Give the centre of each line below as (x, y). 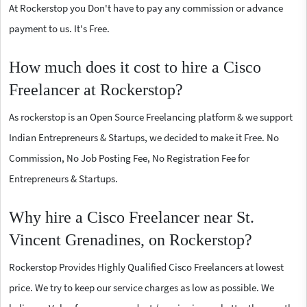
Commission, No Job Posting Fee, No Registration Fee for (129, 158)
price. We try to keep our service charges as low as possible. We (142, 287)
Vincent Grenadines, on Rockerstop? (131, 240)
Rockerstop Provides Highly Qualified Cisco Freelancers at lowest (146, 267)
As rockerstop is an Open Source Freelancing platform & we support (151, 116)
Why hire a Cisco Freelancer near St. (132, 217)
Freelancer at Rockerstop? (96, 89)
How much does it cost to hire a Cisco (135, 67)
